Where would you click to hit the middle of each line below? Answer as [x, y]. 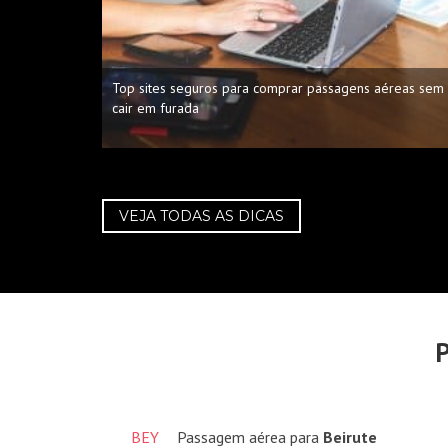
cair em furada [155, 107]
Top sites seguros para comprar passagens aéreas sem [278, 87]
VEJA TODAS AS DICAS [201, 215]
